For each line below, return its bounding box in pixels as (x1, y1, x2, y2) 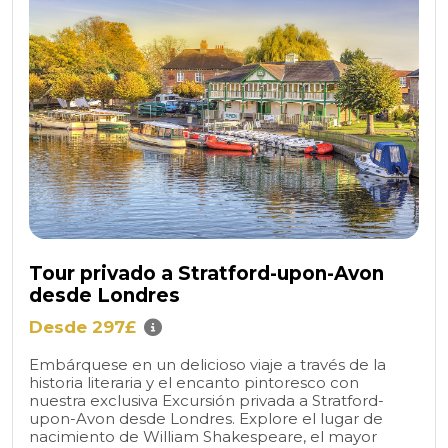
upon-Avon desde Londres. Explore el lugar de (29, 408, 383, 428)
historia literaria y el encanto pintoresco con (29, 372, 359, 392)
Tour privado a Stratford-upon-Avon (29, 261, 384, 285)
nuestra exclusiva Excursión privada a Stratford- (29, 390, 384, 410)
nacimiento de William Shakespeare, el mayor (29, 426, 377, 446)
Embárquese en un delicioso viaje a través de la (29, 354, 386, 374)
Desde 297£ (29, 316, 136, 337)
